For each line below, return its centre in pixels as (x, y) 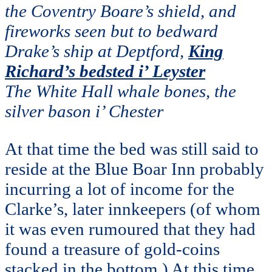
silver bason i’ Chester (84, 111)
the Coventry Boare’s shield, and (121, 11)
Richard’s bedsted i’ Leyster (105, 71)
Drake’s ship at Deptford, (97, 51)
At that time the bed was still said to (132, 149)
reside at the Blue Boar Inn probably (134, 169)
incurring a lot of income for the (120, 189)
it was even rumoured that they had (130, 229)
